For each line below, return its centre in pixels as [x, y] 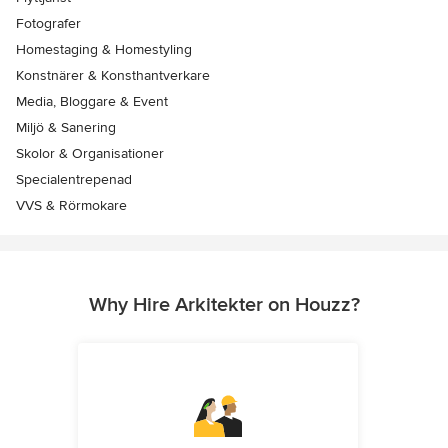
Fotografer [48, 24]
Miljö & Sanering [66, 128]
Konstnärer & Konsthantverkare [113, 76]
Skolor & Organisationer [90, 154]
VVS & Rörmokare [71, 206]
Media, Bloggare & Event [92, 102]
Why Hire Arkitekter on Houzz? [224, 305]
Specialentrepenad [74, 180]
